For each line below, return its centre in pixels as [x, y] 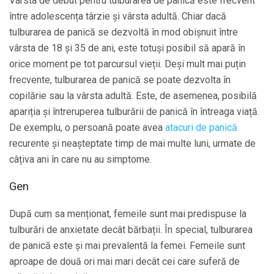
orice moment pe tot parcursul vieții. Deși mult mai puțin [128, 64]
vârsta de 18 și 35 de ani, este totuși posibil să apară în [127, 48]
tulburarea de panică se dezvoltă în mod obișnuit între [124, 32]
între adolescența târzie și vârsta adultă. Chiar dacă [118, 16]
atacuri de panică [201, 127]
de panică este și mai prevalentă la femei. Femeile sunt [127, 246]
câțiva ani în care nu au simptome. [80, 159]
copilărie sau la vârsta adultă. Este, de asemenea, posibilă [133, 95]
